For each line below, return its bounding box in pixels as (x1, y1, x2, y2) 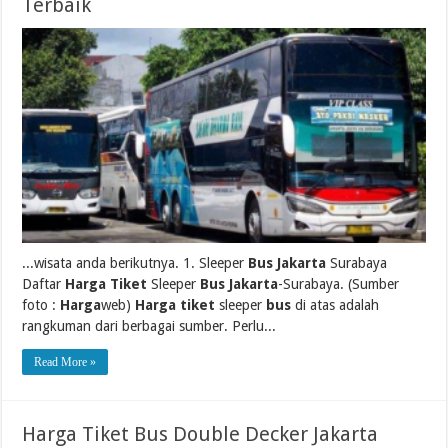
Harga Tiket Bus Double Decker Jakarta (22, 421, 379, 446)
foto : (22, 296, 61, 313)
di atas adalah (291, 296, 380, 313)
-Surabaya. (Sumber (278, 275, 400, 292)
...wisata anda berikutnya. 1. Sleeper (22, 254, 249, 271)
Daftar (22, 275, 66, 292)
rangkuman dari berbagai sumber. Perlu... (22, 317, 277, 334)
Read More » (34, 354, 97, 369)
